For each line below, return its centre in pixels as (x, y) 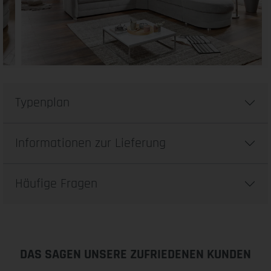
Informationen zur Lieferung (90, 143)
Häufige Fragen (56, 184)
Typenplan (42, 103)
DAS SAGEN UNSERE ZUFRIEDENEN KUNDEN (135, 255)
